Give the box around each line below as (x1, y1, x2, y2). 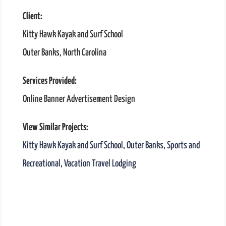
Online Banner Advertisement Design (22, 94, 135, 104)
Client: (22, 12, 42, 22)
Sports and (166, 141, 200, 151)
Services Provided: (22, 76, 77, 86)
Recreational (22, 159, 61, 169)
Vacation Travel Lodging (64, 159, 136, 169)
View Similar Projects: (22, 123, 88, 133)
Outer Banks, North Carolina (22, 48, 106, 58)
